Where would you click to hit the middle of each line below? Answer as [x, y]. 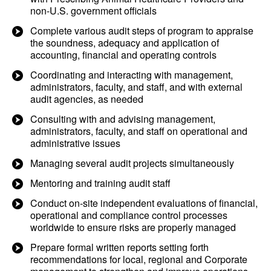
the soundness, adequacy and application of [125, 43]
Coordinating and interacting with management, [132, 75]
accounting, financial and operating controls [123, 55]
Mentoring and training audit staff [100, 183]
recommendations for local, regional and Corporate [139, 259]
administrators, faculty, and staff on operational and [139, 131]
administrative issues [75, 143]
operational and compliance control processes [129, 215]
